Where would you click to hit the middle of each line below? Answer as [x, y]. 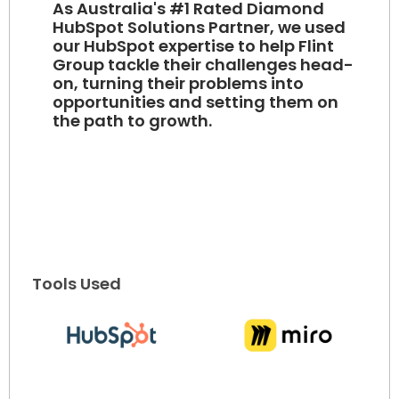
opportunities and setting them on [195, 102]
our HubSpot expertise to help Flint [193, 46]
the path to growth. [132, 121]
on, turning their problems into [178, 84]
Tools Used [77, 284]
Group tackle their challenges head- [203, 65]
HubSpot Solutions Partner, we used [199, 28]
